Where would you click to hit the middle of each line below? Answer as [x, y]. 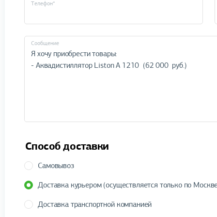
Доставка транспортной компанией [95, 204]
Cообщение [45, 43]
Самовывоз [56, 166]
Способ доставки [67, 146]
